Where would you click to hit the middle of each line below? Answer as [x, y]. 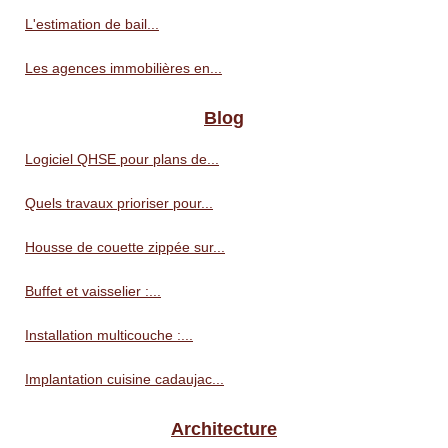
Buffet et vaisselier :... [93, 290]
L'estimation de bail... [92, 23]
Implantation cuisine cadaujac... [124, 378]
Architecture [224, 428]
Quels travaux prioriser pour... [119, 202]
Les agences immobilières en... [123, 67]
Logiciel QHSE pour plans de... [122, 158]
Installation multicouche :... [109, 334]
